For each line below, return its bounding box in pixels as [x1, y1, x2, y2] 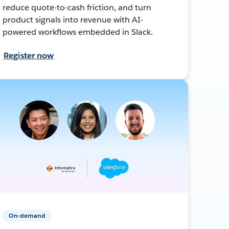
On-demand [9, 211, 46, 220]
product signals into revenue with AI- [3, 14, 143, 25]
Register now [4, 50, 54, 61]
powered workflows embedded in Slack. [3, 26, 153, 37]
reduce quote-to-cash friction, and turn [3, 2, 151, 13]
